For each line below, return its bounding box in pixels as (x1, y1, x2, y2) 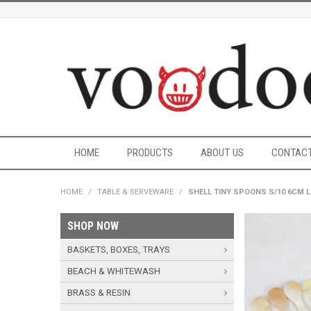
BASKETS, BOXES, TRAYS (67, 244, 170, 255)
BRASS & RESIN (67, 287, 131, 299)
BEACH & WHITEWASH (67, 266, 160, 277)
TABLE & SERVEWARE (97, 187, 174, 197)
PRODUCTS (127, 146, 173, 160)
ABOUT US (201, 146, 244, 160)
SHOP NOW (67, 219, 119, 233)
